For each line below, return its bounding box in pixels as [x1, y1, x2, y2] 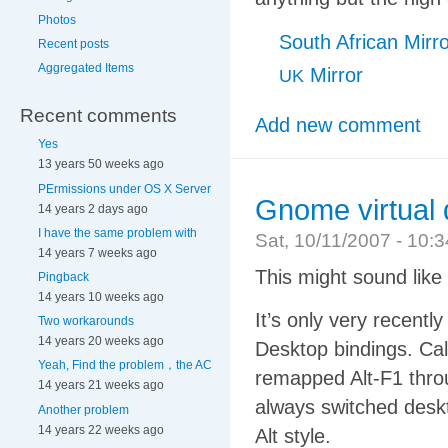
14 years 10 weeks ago [38, 290, 164, 305]
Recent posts [38, 36, 109, 51]
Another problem [38, 402, 129, 417]
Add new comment [255, 114, 421, 137]
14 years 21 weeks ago [38, 378, 164, 393]
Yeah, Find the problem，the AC [38, 358, 212, 373]
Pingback [38, 270, 89, 285]
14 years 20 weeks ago [38, 334, 164, 349]
